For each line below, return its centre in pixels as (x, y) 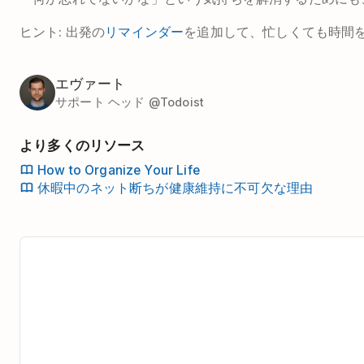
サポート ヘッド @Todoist (130, 102)
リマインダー (145, 32)
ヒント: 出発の (63, 32)
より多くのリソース (82, 145)
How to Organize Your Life (119, 170)
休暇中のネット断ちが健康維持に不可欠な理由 (175, 188)
